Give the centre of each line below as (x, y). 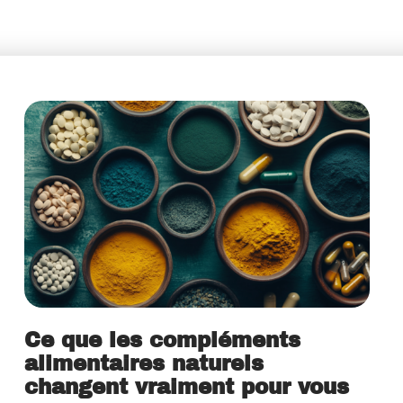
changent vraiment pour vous (187, 387)
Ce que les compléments (163, 340)
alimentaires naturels (144, 364)
